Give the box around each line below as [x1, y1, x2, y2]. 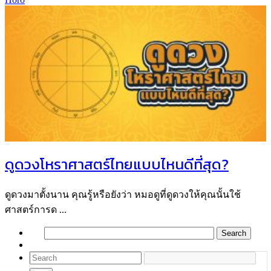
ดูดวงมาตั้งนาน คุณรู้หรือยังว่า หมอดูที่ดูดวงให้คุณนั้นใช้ [5, 189, 241, 200]
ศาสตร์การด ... [5, 204, 67, 215]
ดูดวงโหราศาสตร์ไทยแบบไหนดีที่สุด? [5, 154, 229, 175]
